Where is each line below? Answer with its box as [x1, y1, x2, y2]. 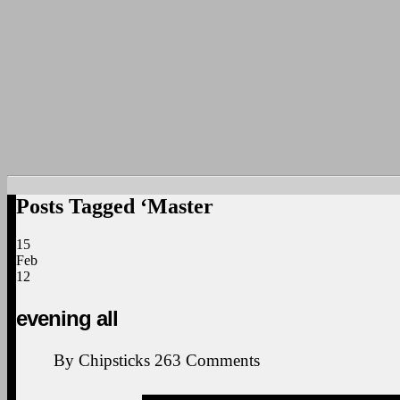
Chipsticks [79, 350, 150, 370]
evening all [16, 305, 118, 330]
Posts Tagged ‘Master [16, 194, 213, 218]
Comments [186, 350, 260, 370]
